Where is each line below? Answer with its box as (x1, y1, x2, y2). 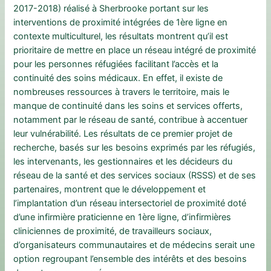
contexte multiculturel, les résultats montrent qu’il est (13, 31, 229, 42)
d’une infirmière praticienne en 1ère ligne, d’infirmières (13, 212, 232, 223)
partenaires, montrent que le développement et (13, 184, 206, 195)
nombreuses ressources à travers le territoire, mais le (13, 87, 230, 98)
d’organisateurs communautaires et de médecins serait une (13, 240, 255, 251)
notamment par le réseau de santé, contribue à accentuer (13, 114, 248, 126)
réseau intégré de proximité (145, 45, 256, 56)
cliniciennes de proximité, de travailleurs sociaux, (13, 226, 212, 237)
